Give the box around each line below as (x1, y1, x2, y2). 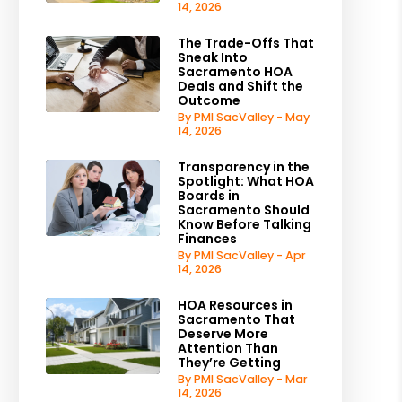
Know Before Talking (177, 215, 311, 233)
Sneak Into (177, 48, 248, 66)
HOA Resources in (177, 296, 293, 314)
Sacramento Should (177, 201, 310, 219)
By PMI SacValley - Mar (177, 371, 308, 387)
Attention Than (177, 339, 278, 357)
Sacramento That (177, 310, 295, 328)
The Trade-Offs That (177, 34, 314, 52)
